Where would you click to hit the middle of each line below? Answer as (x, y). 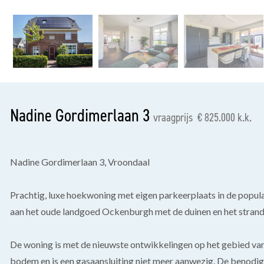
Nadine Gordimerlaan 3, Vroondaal (80, 162)
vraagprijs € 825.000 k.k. (202, 117)
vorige (58, 49)
